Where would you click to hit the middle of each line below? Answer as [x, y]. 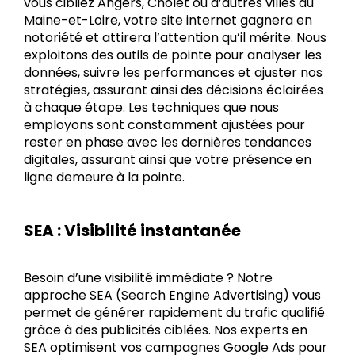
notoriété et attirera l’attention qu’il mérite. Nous [175, 37]
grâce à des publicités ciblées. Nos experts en [166, 330]
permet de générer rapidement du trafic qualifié [174, 312]
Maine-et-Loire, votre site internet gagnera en [168, 20]
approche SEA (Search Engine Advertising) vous [172, 295]
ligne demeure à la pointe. [104, 177]
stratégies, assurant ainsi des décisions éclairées [174, 90]
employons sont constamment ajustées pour [164, 124]
